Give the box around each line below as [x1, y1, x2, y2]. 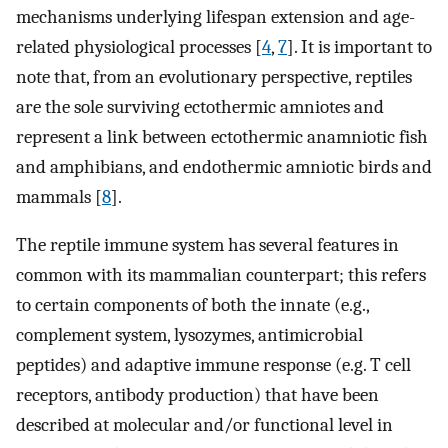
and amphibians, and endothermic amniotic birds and [16, 155, 432, 178]
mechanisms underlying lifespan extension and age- [16, 5, 415, 28]
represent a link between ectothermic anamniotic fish [16, 125, 428, 148]
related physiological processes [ [16, 35, 262, 58]
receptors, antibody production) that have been [16, 384, 379, 407]
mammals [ [16, 185, 102, 208]
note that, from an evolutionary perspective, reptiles [16, 65, 412, 88]
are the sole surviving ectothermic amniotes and [16, 95, 384, 118]
